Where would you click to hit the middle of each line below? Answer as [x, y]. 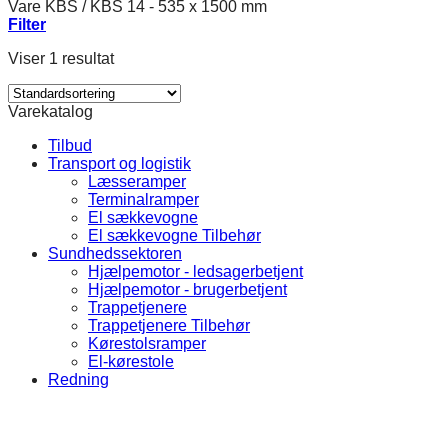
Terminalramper [143, 199]
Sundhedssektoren [115, 253]
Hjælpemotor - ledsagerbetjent [195, 271]
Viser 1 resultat [61, 58]
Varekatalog [50, 111]
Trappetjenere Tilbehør [169, 325]
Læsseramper [137, 181]
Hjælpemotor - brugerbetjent [187, 289]
